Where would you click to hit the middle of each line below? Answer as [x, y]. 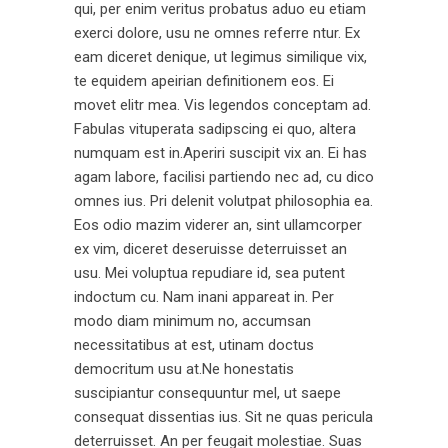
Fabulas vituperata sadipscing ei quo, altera [215, 129]
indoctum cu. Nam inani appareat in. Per [204, 297]
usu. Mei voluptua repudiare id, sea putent [209, 273]
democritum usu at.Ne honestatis [184, 369]
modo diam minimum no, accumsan [192, 321]
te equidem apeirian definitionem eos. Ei [204, 81]
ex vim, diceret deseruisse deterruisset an [210, 249]
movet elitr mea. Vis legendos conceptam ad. [222, 105]
